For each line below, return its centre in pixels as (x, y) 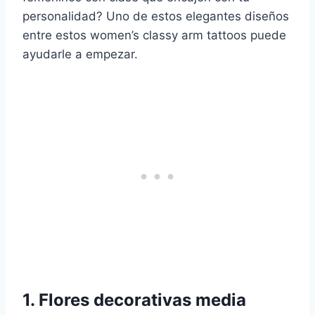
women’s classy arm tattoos (168, 36)
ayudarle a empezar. (80, 54)
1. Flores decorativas (109, 300)
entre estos (56, 36)
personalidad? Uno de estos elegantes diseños (156, 17)
